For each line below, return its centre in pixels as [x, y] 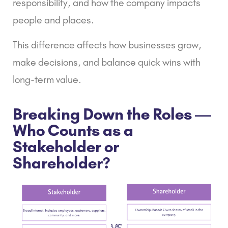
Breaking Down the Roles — [112, 114]
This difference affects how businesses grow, [107, 45]
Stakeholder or [66, 146]
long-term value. [47, 79]
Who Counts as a [73, 130]
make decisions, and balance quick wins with [107, 62]
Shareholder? [61, 163]
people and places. [53, 20]
